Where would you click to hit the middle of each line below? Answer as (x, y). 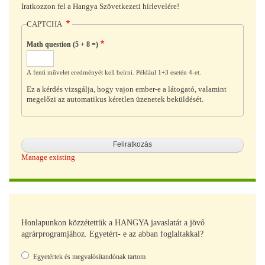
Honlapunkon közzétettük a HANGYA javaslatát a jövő (113, 223)
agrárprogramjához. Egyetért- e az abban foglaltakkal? (112, 234)
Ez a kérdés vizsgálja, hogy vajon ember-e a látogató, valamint (126, 89)
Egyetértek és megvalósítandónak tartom (89, 257)
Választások (41, 252)
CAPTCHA (45, 24)
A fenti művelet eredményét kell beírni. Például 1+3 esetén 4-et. (114, 72)
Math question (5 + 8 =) (62, 45)
